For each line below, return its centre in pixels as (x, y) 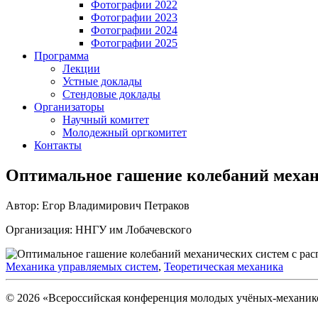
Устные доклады (102, 81)
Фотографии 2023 (134, 17)
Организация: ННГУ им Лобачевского (99, 229)
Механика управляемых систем (82, 266)
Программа (61, 56)
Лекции (81, 68)
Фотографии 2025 (134, 43)
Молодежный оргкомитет (125, 132)
